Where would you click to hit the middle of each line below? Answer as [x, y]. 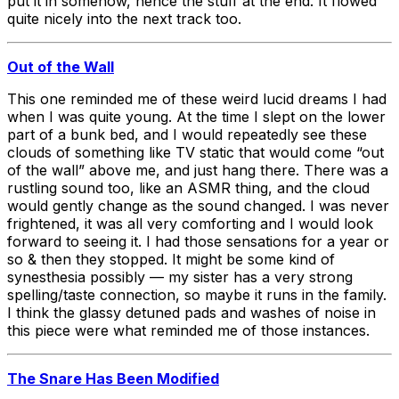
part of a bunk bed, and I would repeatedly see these [187, 134]
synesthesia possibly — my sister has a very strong [180, 277]
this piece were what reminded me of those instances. [188, 330]
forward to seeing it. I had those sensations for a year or [198, 241]
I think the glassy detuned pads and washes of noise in [191, 312]
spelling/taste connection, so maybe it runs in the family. [197, 294]
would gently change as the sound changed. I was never [198, 205]
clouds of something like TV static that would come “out [195, 152]
